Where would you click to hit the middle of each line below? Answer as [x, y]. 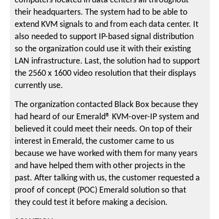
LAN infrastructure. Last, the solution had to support [108, 61]
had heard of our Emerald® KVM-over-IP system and [107, 117]
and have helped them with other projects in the [100, 166]
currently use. [39, 86]
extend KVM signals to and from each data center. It [107, 24]
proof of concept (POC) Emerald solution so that [101, 191]
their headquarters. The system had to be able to [101, 12]
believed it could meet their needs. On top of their [104, 130]
